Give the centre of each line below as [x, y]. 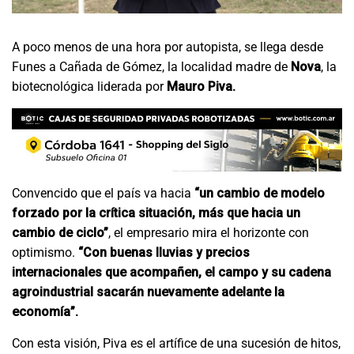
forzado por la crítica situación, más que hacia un [156, 213]
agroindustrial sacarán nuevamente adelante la [148, 292]
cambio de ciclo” [60, 233]
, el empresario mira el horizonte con [209, 233]
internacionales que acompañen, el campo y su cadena [171, 273]
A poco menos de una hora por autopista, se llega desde [168, 47]
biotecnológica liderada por [89, 86]
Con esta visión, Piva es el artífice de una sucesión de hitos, [176, 344]
